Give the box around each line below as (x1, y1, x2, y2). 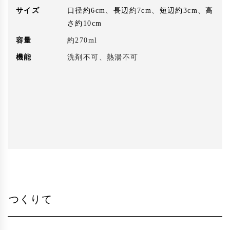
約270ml (67, 36, 98, 45)
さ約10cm (67, 20, 102, 28)
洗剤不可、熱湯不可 (67, 53, 139, 62)
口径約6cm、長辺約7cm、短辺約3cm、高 (67, 7, 214, 15)
